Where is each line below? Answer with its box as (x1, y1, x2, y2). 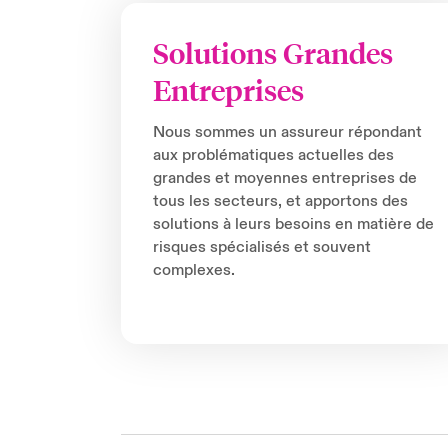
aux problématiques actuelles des (152, 145, 394, 166)
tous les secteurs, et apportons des (152, 191, 408, 212)
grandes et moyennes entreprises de (152, 168, 417, 189)
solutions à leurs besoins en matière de (152, 214, 434, 235)
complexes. (152, 260, 235, 281)
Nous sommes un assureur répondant (152, 122, 422, 143)
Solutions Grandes (152, 34, 393, 73)
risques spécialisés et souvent (152, 237, 371, 258)
